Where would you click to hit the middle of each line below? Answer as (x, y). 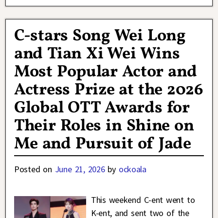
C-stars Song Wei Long (100, 36)
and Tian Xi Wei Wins (97, 54)
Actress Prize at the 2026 (109, 91)
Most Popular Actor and (106, 73)
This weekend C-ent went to (143, 200)
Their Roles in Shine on (104, 127)
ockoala (132, 169)
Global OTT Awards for (102, 109)
